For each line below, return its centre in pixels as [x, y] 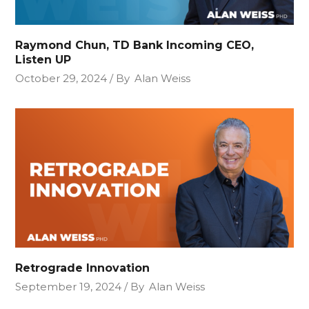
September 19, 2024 [69, 286]
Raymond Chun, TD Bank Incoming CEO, [135, 46]
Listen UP [43, 60]
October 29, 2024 [61, 79]
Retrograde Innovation [83, 268]
